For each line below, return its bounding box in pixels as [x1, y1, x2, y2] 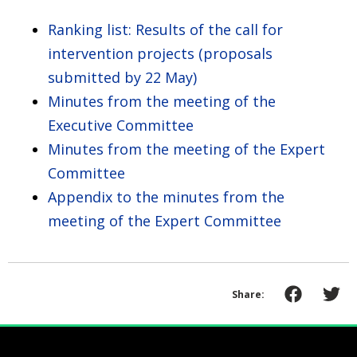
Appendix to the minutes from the [48, 186, 284, 206]
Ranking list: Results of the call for [48, 19, 283, 39]
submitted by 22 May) [48, 67, 197, 87]
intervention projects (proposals [48, 43, 273, 63]
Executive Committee [48, 115, 194, 135]
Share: [232, 287, 265, 301]
